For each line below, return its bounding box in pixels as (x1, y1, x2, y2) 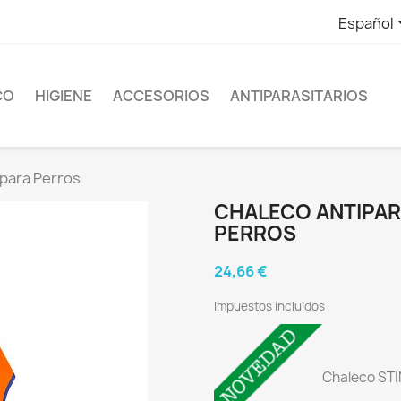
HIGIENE (35, 85, 92, 106)
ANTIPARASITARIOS (230, 85, 368, 106)
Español (337, 13, 394, 33)
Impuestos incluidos (214, 297, 325, 314)
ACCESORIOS (113, 85, 209, 106)
